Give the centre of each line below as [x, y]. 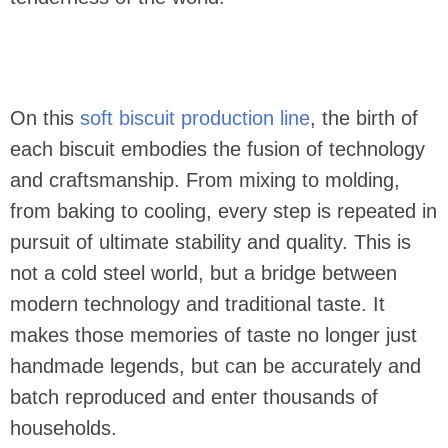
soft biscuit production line [195, 118]
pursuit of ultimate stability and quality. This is [210, 242]
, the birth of [364, 118]
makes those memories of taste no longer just [213, 335]
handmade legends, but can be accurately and [215, 366]
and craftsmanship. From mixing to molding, [205, 180]
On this [45, 118]
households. [63, 428]
